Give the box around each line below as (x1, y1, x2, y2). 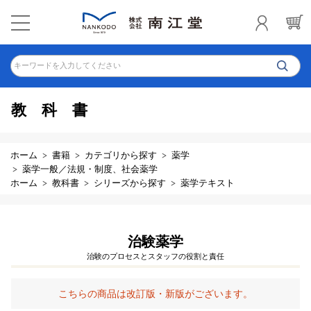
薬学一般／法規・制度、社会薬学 (22, 164, 158, 174)
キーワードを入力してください (14, 61, 121, 69)
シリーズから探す (94, 178, 166, 188)
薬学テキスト (180, 178, 235, 188)
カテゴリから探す (85, 150, 157, 160)
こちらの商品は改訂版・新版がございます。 (58, 288, 253, 299)
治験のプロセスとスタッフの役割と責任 (87, 252, 224, 260)
